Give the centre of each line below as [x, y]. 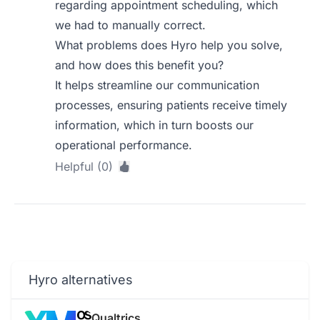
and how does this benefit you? [140, 65]
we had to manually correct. [131, 25]
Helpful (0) [84, 166]
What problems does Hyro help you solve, [169, 45]
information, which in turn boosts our [155, 125]
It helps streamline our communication [157, 85]
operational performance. [124, 145]
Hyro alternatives [81, 280]
